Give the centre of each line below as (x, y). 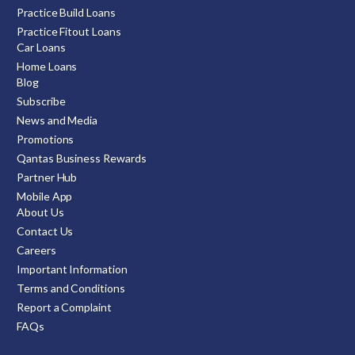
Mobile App (45, 196)
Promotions (46, 139)
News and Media (57, 120)
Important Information (72, 269)
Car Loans (41, 47)
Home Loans (47, 66)
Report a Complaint (64, 307)
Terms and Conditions (71, 288)
